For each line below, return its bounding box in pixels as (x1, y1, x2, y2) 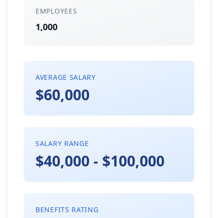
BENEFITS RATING (36, 205, 99, 214)
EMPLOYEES (36, 6, 77, 16)
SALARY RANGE (36, 139, 89, 148)
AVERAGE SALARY (36, 73, 96, 82)
